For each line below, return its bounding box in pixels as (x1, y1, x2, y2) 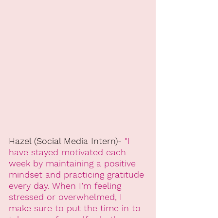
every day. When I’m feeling (9, 180, 124, 191)
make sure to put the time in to (9, 202, 144, 213)
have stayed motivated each (9, 146, 129, 157)
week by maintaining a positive (9, 158, 139, 168)
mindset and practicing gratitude (9, 169, 147, 180)
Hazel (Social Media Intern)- (9, 135, 125, 146)
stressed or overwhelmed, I (9, 191, 125, 202)
